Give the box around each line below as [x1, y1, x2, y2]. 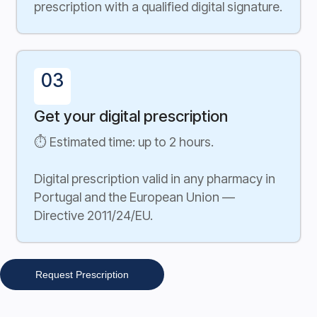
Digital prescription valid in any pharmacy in [34, 171, 275, 187]
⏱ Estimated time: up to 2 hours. [34, 134, 214, 150]
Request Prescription [35, 269, 129, 281]
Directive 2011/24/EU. [34, 208, 153, 224]
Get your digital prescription [34, 107, 228, 126]
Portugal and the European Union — [34, 190, 235, 205]
